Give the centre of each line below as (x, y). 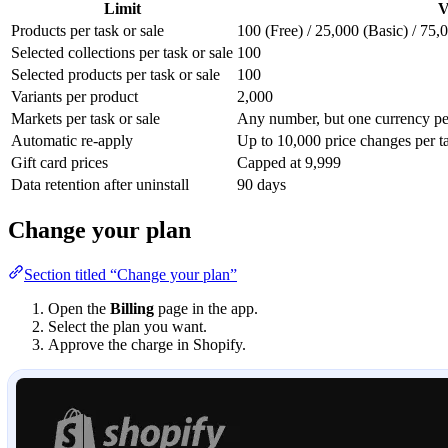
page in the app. (206, 309)
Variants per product (74, 97)
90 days (261, 185)
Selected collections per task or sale (122, 53)
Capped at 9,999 (289, 163)
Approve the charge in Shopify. (147, 345)
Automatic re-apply (72, 141)
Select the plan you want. (127, 327)
